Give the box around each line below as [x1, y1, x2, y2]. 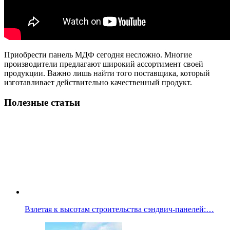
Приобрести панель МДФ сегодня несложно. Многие [4, 50, 192, 59]
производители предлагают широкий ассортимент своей [4, 60, 203, 68]
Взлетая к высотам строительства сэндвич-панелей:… [25, 205, 214, 214]
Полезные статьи [4, 97, 80, 108]
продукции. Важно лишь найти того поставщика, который [4, 69, 210, 78]
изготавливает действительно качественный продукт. [4, 78, 192, 87]
